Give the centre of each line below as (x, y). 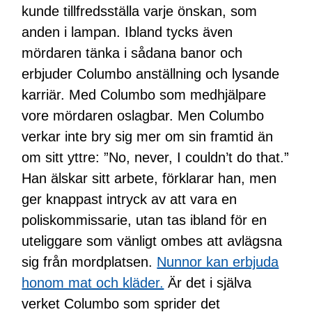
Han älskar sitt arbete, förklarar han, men (149, 178)
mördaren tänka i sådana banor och (132, 53)
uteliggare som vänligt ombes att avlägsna (152, 241)
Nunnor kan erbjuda (218, 262)
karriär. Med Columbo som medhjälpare (144, 94)
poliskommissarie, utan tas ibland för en (145, 220)
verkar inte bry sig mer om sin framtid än (148, 136)
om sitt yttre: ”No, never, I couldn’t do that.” (156, 157)
